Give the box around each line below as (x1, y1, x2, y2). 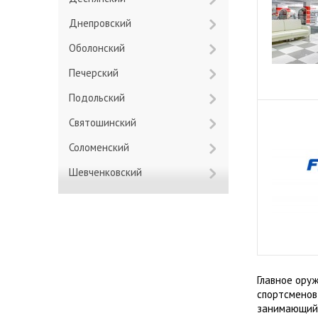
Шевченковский (78, 165, 142, 179)
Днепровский (77, 16, 131, 30)
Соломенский (74, 141, 129, 154)
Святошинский (75, 116, 136, 129)
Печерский (75, 66, 119, 79)
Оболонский (76, 41, 125, 55)
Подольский (75, 91, 125, 104)
